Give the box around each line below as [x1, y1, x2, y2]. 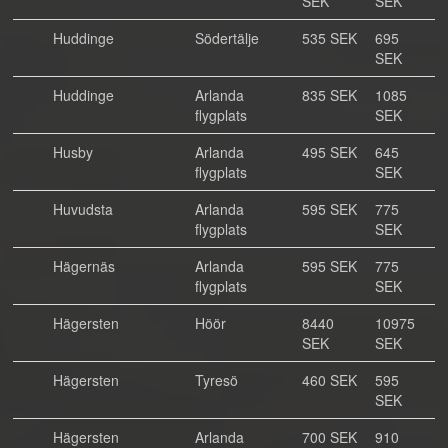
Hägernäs [53, 256, 115, 276]
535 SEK [302, 28, 357, 48]
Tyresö [195, 370, 238, 390]
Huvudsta [53, 199, 113, 219]
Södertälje [195, 28, 259, 48]
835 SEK [302, 85, 357, 105]
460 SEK [302, 370, 357, 390]
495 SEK [302, 142, 357, 162]
